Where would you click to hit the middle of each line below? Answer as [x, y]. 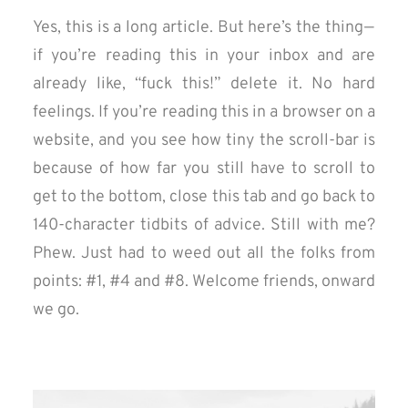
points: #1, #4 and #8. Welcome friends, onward [204, 282]
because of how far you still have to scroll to [204, 169]
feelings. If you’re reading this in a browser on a [204, 112]
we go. [56, 310]
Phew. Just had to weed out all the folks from [204, 254]
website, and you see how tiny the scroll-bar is [204, 141]
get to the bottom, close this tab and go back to [204, 197]
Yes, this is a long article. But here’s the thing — [204, 28]
